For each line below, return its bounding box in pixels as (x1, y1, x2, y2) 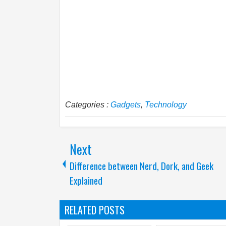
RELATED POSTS (65, 202, 125, 217)
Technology (145, 100, 187, 109)
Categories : (65, 100, 110, 109)
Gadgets (110, 100, 141, 109)
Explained (70, 173, 102, 188)
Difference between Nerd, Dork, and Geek (70, 158, 213, 173)
